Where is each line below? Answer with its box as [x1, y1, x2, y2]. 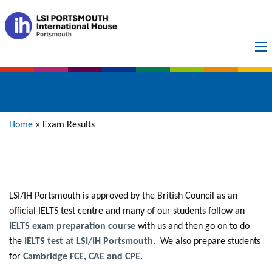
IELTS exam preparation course [9, 222, 135, 231]
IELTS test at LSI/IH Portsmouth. [24, 237, 155, 246]
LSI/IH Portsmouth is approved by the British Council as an [9, 191, 237, 201]
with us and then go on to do [135, 222, 250, 231]
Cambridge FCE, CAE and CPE [23, 252, 140, 262]
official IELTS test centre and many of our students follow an [9, 206, 245, 216]
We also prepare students [155, 237, 260, 246]
